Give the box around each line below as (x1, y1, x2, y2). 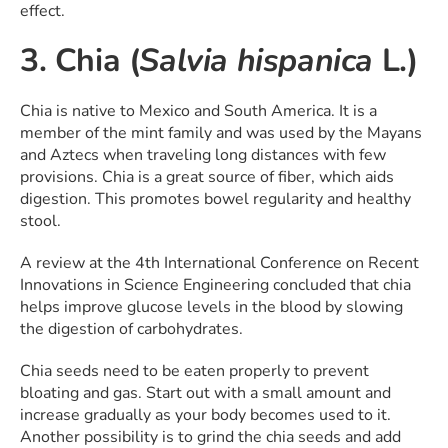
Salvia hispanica (139, 39, 382, 83)
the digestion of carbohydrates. (20, 318, 243, 341)
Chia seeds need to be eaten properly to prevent (20, 360, 369, 383)
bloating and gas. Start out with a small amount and (20, 382, 391, 405)
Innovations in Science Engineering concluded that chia (20, 274, 411, 297)
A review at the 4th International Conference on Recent (20, 252, 419, 275)
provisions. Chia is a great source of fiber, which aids (20, 166, 394, 189)
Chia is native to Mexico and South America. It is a (20, 100, 377, 123)
